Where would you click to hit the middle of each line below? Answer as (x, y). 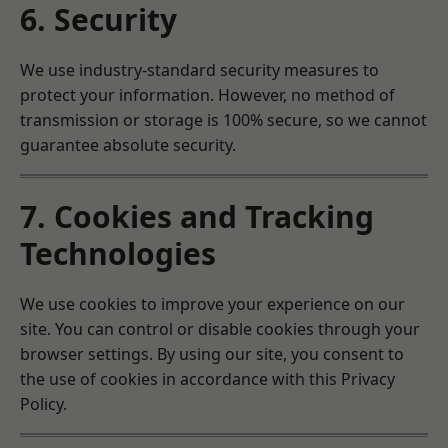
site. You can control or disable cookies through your (220, 329)
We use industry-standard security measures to (199, 70)
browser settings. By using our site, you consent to (212, 354)
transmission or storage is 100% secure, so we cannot (223, 120)
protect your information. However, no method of (207, 95)
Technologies (118, 253)
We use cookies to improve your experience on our (212, 304)
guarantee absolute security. (128, 145)
